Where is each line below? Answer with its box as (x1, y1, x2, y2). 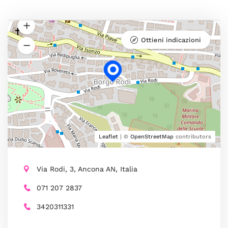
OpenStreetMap (130, 133, 174, 140)
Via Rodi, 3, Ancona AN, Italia (37, 165, 137, 173)
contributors (174, 133, 211, 140)
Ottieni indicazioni (141, 36, 201, 44)
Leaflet (99, 133, 118, 140)
